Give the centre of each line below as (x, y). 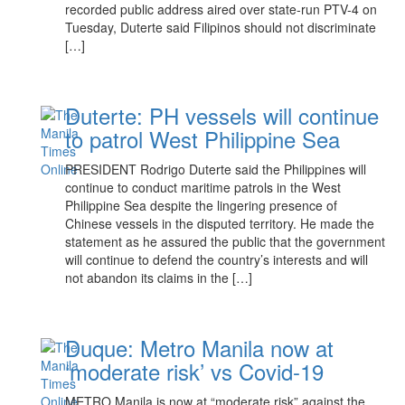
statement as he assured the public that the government (226, 241)
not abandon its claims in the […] (159, 278)
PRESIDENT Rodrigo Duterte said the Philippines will (216, 169)
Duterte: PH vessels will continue (222, 115)
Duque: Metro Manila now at (200, 348)
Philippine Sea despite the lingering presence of (202, 205)
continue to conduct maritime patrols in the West (203, 187)
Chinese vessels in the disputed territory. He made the (220, 223)
